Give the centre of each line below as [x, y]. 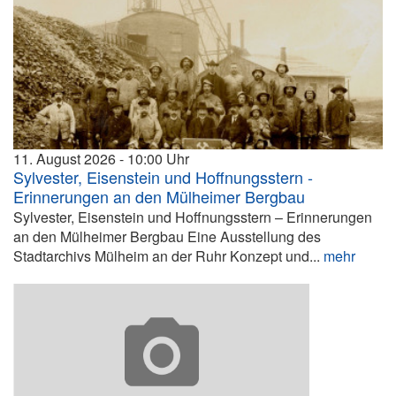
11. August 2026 [65, 158]
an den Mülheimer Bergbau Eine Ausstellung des [167, 236]
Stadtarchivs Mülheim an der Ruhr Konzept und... [168, 255]
